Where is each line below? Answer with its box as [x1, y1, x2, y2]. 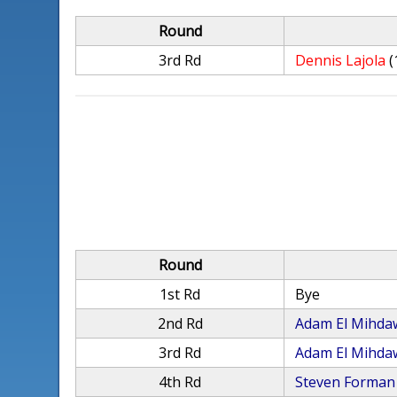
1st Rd [160, 284, 201, 304]
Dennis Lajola [295, 51, 386, 70]
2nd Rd [157, 314, 203, 333]
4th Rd [159, 372, 202, 392]
